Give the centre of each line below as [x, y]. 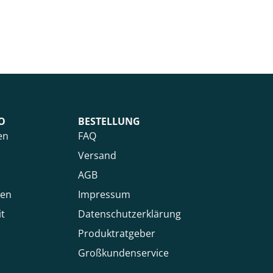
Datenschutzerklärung [129, 214]
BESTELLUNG [109, 121]
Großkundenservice [123, 253]
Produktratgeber [117, 233]
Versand [97, 155]
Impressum [104, 194]
